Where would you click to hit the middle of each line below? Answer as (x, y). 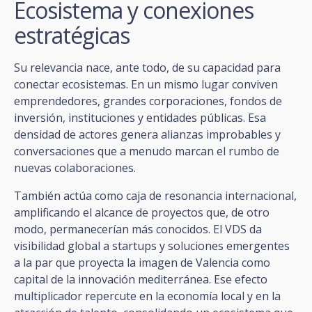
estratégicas (72, 35)
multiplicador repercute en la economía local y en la (147, 296)
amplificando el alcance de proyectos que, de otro (142, 212)
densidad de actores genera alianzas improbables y (147, 134)
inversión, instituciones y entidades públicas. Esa (140, 117)
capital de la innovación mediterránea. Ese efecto (141, 279)
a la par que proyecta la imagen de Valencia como (142, 262)
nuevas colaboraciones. (75, 167)
